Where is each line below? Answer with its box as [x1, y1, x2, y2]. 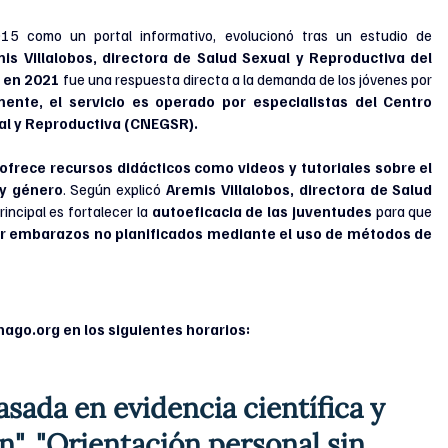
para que [371, 202, 433, 221]
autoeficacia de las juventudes [151, 202, 372, 221]
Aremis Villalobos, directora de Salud [161, 180, 433, 199]
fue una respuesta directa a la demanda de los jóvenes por [62, 70, 433, 89]
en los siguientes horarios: [60, 320, 251, 339]
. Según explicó [62, 180, 162, 199]
